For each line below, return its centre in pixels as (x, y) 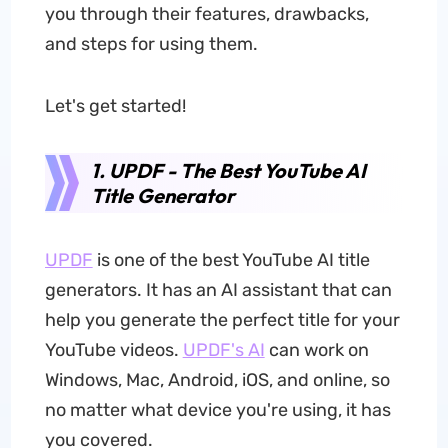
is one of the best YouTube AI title (231, 260)
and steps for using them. (151, 44)
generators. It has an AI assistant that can (218, 290)
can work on (316, 350)
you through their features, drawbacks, (206, 14)
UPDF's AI (223, 350)
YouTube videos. (113, 350)
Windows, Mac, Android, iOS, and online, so (217, 380)
